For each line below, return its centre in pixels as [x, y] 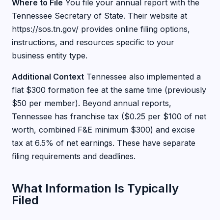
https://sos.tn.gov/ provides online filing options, [101, 29]
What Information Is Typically [95, 188]
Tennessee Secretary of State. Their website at [99, 16]
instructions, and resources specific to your [93, 42]
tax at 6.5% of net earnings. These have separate [104, 143]
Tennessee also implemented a [142, 77]
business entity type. [50, 55]
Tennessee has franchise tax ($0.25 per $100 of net [109, 116]
